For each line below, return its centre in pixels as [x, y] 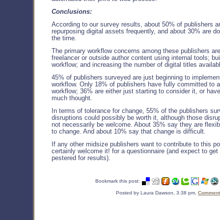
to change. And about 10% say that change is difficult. [129, 132]
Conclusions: [72, 12]
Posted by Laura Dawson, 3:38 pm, [157, 193]
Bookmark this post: [118, 181]
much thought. [72, 98]
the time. [64, 39]
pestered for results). [82, 158]
